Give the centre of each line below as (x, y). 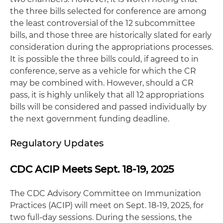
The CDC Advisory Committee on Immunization (106, 193)
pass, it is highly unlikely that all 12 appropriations (107, 95)
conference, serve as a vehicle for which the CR (103, 71)
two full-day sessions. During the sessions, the (101, 217)
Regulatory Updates (57, 143)
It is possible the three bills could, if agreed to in (104, 59)
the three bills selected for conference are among (108, 11)
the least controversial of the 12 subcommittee (103, 23)
